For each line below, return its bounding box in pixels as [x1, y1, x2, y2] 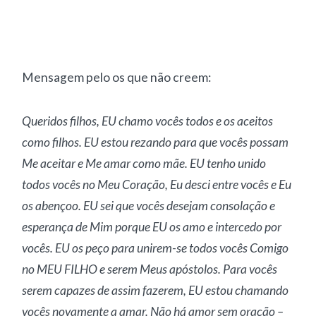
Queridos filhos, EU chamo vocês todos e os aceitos [22, 114, 274, 128]
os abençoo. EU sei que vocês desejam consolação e [22, 198, 276, 213]
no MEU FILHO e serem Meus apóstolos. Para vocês [22, 262, 278, 276]
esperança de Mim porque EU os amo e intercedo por [22, 219, 282, 234]
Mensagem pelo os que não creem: [22, 70, 212, 85]
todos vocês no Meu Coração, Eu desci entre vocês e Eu [22, 177, 292, 192]
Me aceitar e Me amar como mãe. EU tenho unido [22, 156, 267, 171]
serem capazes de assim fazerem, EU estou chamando [22, 283, 289, 298]
